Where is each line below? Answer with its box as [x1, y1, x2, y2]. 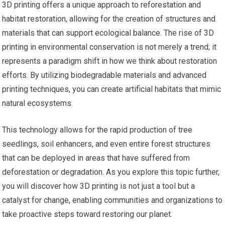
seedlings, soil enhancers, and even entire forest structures [2, 139, 211, 149]
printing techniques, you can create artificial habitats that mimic [2, 84, 221, 94]
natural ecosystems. [2, 98, 73, 108]
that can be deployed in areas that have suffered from [2, 153, 190, 163]
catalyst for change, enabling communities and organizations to [2, 195, 223, 205]
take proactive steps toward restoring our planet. [2, 209, 173, 219]
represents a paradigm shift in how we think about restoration [2, 56, 217, 66]
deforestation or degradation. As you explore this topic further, [2, 167, 220, 177]
